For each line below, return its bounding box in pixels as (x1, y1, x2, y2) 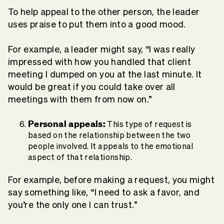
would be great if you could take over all (8, 81, 175, 91)
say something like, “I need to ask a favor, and (8, 187, 199, 197)
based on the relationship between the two (28, 130, 191, 139)
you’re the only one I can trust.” (8, 200, 137, 210)
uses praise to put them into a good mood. (8, 19, 186, 29)
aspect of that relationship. (28, 152, 134, 161)
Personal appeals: (28, 117, 106, 129)
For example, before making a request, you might (8, 175, 214, 185)
